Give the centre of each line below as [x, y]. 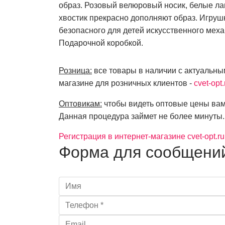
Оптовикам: [80, 103]
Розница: [75, 70]
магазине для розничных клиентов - [126, 83]
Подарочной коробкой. [101, 43]
